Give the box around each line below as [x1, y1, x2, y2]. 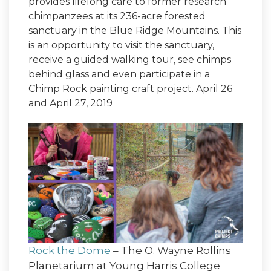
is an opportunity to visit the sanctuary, [28, 39, 214, 51]
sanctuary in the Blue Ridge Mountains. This [28, 25, 241, 37]
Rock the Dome [28, 244, 111, 257]
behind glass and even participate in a [28, 68, 210, 80]
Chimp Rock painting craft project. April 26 [28, 83, 232, 95]
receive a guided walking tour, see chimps [28, 54, 231, 66]
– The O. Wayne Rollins [111, 244, 231, 257]
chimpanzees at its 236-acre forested [28, 10, 206, 22]
